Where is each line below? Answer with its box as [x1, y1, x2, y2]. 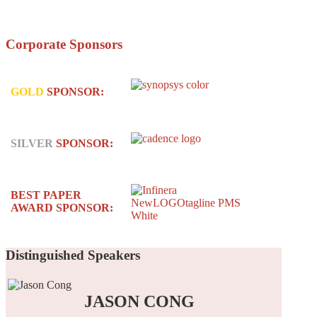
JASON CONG [84, 292, 195, 311]
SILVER [11, 137, 53, 149]
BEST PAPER [11, 188, 81, 201]
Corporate [6, 36, 66, 52]
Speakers [84, 248, 140, 263]
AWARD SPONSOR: [11, 201, 113, 214]
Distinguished [6, 248, 84, 263]
